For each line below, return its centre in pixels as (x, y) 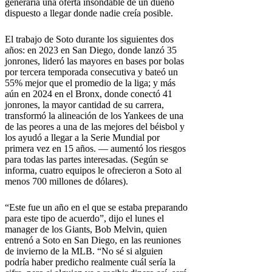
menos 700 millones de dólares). (66, 181)
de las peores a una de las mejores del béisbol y (95, 126)
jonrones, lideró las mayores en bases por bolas (94, 61)
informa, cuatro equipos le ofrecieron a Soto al (93, 170)
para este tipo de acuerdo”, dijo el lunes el (84, 218)
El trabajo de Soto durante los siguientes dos (89, 39)
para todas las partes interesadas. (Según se (87, 159)
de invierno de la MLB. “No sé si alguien (84, 251)
